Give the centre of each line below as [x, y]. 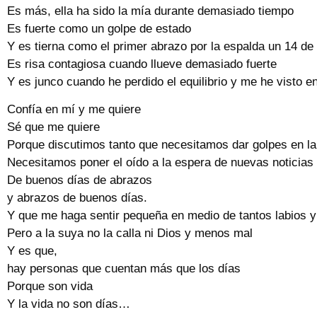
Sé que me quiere [53, 127]
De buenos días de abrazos [80, 180]
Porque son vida [50, 287]
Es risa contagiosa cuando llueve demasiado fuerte [142, 64]
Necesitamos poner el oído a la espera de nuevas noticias [160, 163]
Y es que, [32, 251]
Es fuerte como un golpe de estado [99, 28]
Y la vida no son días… [69, 304]
